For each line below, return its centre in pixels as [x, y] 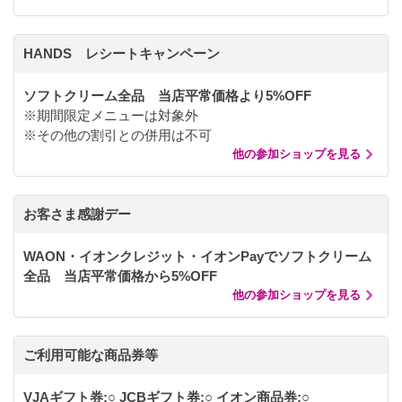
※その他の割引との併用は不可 [118, 135]
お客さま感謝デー [77, 214]
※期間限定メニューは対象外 [111, 116]
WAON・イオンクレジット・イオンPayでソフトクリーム [197, 257]
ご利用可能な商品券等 [91, 355]
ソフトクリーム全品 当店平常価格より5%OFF [167, 96]
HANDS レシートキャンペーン [122, 54]
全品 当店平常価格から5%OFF [120, 276]
